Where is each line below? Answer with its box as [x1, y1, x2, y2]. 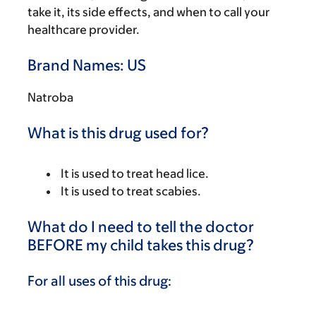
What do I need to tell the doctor [28, 218, 254, 236]
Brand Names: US [28, 56, 146, 74]
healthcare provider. [28, 23, 140, 37]
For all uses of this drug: [28, 272, 171, 288]
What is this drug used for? [28, 124, 209, 142]
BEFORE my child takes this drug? [28, 236, 254, 254]
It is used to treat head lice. [61, 166, 209, 181]
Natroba [28, 90, 73, 104]
